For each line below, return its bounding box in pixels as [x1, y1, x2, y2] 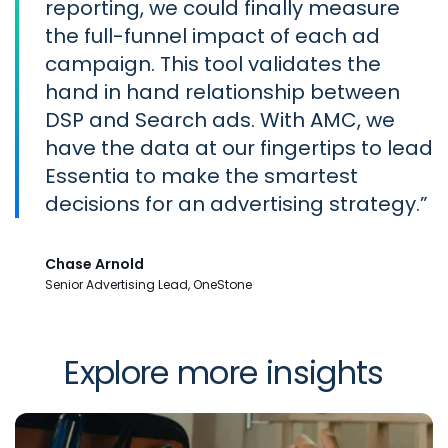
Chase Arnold [45, 254, 144, 275]
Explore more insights [64, 350, 384, 396]
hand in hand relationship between [45, 78, 400, 107]
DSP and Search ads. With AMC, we [45, 106, 395, 135]
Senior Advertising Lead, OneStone [45, 276, 252, 294]
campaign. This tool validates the [45, 50, 381, 79]
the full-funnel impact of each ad [45, 22, 380, 51]
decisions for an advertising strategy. [45, 190, 420, 219]
